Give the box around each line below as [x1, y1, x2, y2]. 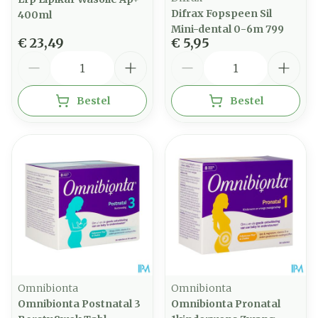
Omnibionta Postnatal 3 [18, 297, 141, 310]
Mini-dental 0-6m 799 [171, 23, 284, 35]
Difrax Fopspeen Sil [171, 7, 272, 20]
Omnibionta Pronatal [171, 297, 280, 310]
